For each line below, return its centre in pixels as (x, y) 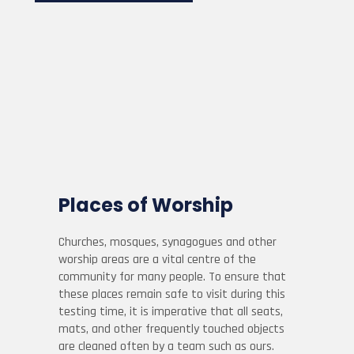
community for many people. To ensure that (172, 277)
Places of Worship (146, 205)
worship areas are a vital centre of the (157, 260)
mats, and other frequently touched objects (171, 329)
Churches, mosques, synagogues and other (168, 242)
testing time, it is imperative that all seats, (171, 312)
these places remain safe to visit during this (172, 294)
